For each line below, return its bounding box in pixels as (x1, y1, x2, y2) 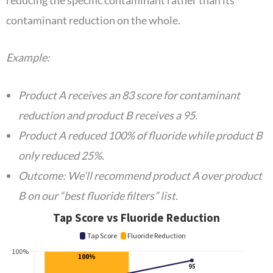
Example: (6, 51, 52, 65)
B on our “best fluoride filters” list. (18, 189, 178, 203)
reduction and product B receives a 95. (18, 108, 197, 122)
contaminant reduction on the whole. (6, 13, 182, 27)
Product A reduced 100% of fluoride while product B (18, 129, 263, 143)
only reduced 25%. (18, 149, 106, 163)
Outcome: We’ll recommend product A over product (18, 169, 262, 183)
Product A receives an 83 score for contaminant (18, 88, 240, 102)
